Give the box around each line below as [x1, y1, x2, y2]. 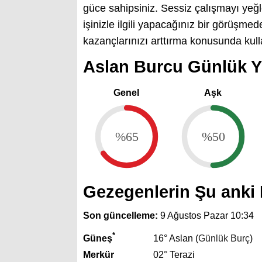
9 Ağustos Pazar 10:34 [158, 211, 254, 220]
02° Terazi [153, 250, 195, 260]
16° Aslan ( [153, 233, 198, 244]
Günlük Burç [198, 233, 250, 244]
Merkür [83, 250, 114, 260]
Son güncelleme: [83, 211, 158, 220]
